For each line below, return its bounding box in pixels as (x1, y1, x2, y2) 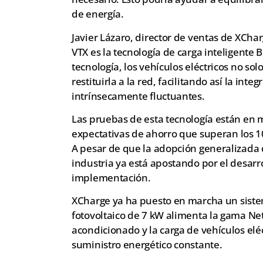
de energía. (72, 7, 124, 21)
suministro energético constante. (72, 238, 222, 252)
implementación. (72, 171, 151, 185)
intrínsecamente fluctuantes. (72, 89, 205, 103)
